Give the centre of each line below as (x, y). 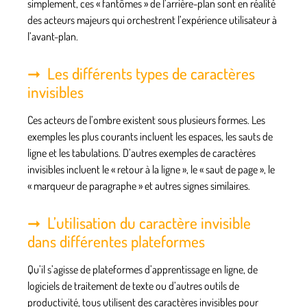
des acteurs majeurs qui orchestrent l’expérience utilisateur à (152, 20)
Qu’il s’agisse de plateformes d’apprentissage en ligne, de (143, 269)
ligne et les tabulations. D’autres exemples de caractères (142, 152)
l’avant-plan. (53, 36)
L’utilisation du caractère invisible (149, 222)
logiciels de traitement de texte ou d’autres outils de (133, 285)
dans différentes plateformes (116, 241)
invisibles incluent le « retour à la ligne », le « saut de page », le (151, 169)
